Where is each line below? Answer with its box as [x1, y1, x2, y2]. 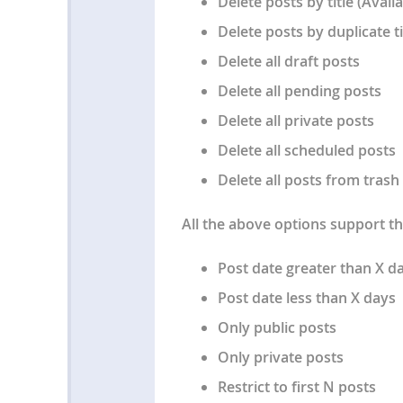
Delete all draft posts [217, 50, 360, 71]
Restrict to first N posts [217, 376, 376, 397]
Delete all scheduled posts [217, 139, 396, 160]
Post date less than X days [217, 287, 396, 308]
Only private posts [217, 346, 344, 367]
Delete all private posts [217, 110, 374, 130]
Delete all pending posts [217, 80, 381, 101]
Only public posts [217, 317, 336, 337]
